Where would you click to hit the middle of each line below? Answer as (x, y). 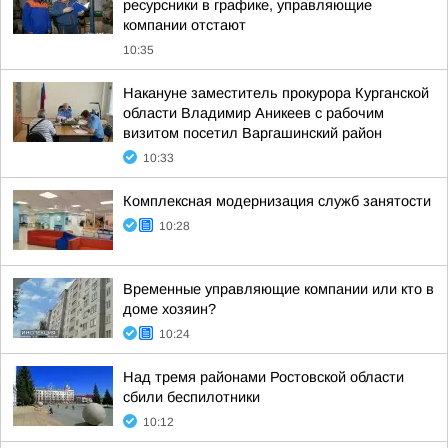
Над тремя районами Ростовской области (263, 377)
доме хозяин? (169, 309)
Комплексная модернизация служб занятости (277, 201)
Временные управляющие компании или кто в (278, 289)
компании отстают (184, 25)
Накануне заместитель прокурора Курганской (276, 93)
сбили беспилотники (191, 397)
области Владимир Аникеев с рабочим (253, 113)
